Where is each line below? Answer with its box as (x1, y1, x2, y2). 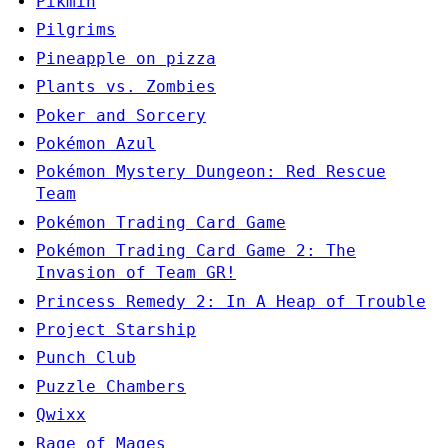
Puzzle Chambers (36, 376, 186, 396)
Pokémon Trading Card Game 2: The (36, 241, 356, 261)
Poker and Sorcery (36, 105, 206, 125)
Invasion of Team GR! (36, 263, 236, 283)
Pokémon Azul (36, 134, 156, 154)
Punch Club (36, 348, 136, 368)
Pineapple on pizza (36, 48, 216, 68)
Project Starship (36, 319, 196, 339)
